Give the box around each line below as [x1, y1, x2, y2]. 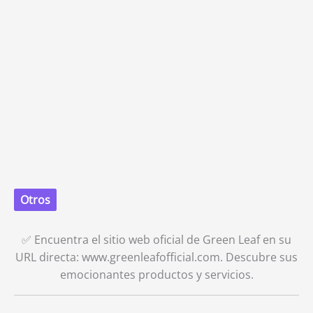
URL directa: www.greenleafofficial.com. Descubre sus [15, 249, 298, 265]
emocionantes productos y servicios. [59, 267, 254, 282]
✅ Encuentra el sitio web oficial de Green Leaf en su [22, 232, 291, 247]
